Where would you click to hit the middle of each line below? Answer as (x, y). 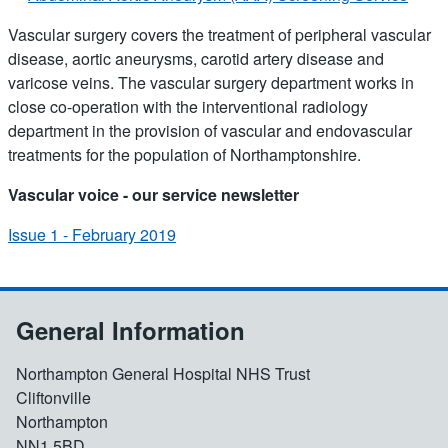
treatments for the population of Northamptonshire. (184, 154)
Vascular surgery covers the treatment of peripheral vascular (219, 34)
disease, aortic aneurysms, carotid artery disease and (196, 58)
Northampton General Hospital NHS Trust (163, 373)
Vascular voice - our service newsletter (153, 194)
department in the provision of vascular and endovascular (210, 130)
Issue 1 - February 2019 (92, 234)
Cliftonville (53, 397)
